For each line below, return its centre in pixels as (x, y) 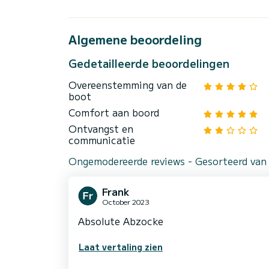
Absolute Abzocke (121, 221)
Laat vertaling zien (121, 246)
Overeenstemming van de (128, 84)
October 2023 (126, 201)
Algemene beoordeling (135, 40)
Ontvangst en (101, 128)
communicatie (102, 140)
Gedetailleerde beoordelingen (149, 63)
